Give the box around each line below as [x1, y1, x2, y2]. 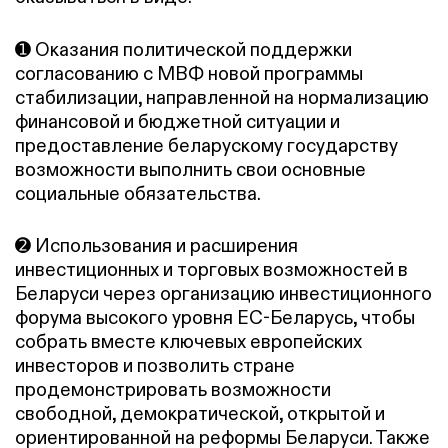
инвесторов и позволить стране [15, 354, 295, 378]
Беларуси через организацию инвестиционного [15, 282, 432, 306]
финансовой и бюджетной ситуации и [15, 109, 340, 133]
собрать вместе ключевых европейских [15, 330, 362, 354]
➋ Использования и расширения [15, 234, 298, 258]
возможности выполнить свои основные [15, 157, 366, 181]
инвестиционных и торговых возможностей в [15, 258, 408, 282]
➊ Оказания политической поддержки [15, 37, 352, 61]
